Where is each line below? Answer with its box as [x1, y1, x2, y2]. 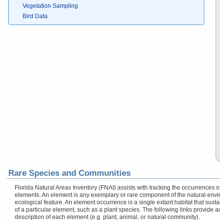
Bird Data [23, 13, 48, 20]
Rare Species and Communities [8, 168, 131, 178]
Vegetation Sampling [23, 2, 78, 9]
